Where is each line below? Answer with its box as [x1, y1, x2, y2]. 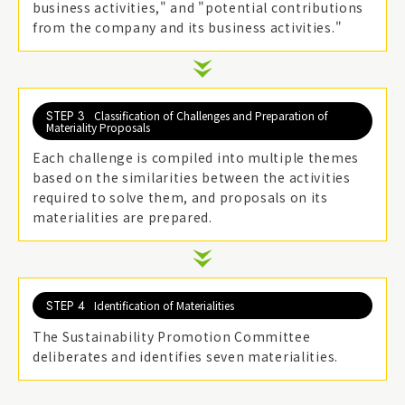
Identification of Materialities [94, 297, 234, 314]
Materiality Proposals [46, 119, 150, 136]
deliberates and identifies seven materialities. [33, 347, 338, 366]
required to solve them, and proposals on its [33, 188, 328, 207]
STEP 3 [46, 107, 85, 126]
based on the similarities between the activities [33, 168, 351, 187]
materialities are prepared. [33, 208, 212, 227]
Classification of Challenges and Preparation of [94, 108, 328, 124]
